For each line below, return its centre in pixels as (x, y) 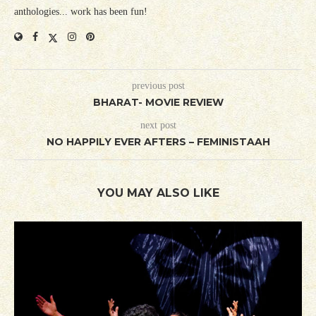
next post (158, 126)
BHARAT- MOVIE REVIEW (158, 103)
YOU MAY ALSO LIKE (158, 193)
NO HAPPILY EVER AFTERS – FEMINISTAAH (158, 142)
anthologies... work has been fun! (81, 12)
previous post (158, 86)
